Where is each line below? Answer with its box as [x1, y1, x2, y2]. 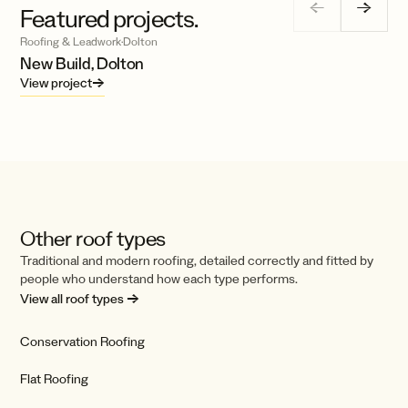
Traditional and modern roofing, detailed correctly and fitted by [20, 252, 374, 270]
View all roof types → [20, 291, 140, 308]
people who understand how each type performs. [20, 270, 299, 288]
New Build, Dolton [20, 54, 145, 75]
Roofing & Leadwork [20, 35, 122, 49]
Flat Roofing [20, 370, 89, 387]
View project [20, 75, 93, 92]
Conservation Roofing [20, 332, 146, 350]
